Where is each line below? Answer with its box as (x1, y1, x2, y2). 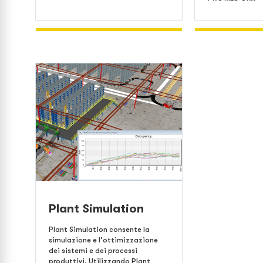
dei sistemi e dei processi (49, 245, 137, 255)
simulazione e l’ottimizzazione (49, 235, 158, 245)
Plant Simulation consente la (49, 224, 150, 234)
